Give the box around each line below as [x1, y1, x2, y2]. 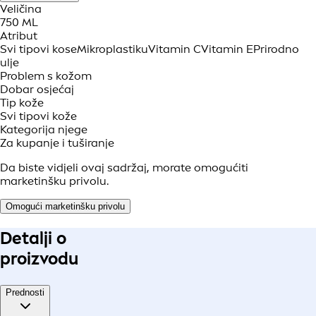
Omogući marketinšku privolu [6, 201, 125, 212]
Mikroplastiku [77, 42, 148, 56]
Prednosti [6, 287, 44, 298]
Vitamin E [201, 42, 253, 56]
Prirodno [253, 42, 299, 56]
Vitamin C [148, 42, 201, 56]
